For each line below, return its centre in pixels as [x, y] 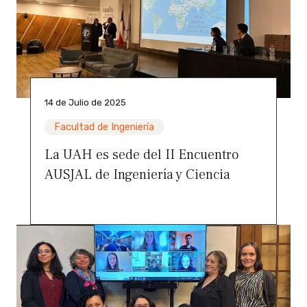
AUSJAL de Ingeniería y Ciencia [137, 175]
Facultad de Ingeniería [105, 127]
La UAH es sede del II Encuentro [142, 155]
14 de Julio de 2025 [85, 103]
